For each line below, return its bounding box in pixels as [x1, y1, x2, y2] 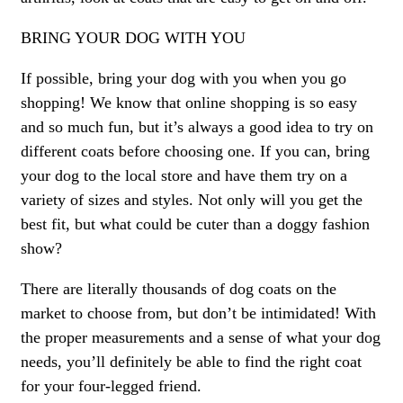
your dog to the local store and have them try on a [21, 166, 347, 185]
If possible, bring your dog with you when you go [21, 69, 346, 88]
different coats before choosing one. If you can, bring [21, 142, 370, 161]
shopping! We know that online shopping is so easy [21, 94, 357, 112]
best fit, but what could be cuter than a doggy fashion [21, 215, 370, 234]
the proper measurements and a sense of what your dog [21, 328, 381, 347]
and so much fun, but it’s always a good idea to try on [21, 118, 373, 137]
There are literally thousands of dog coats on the [21, 280, 336, 299]
